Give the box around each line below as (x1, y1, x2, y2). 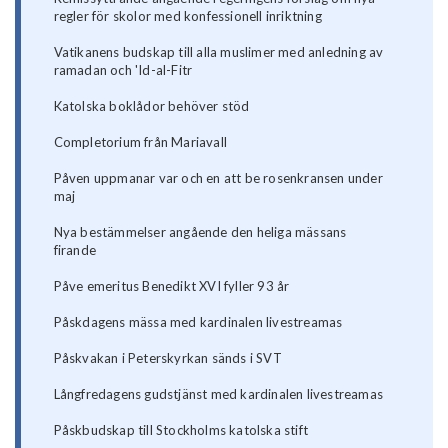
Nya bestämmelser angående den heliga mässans (53, 224, 347, 241)
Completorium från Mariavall (53, 134, 228, 151)
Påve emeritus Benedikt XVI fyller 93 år (53, 278, 290, 295)
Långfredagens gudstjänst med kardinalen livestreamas (53, 386, 384, 403)
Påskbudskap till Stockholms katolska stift (53, 422, 309, 439)
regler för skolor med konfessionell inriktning (53, 8, 322, 25)
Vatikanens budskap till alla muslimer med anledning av (53, 44, 384, 61)
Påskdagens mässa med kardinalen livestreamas (53, 314, 343, 331)
